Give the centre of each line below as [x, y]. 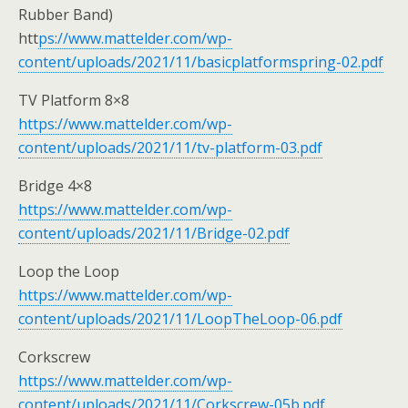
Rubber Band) [66, 15]
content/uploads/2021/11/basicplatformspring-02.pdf [201, 62]
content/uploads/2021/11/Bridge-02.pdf [154, 233]
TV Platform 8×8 [74, 100]
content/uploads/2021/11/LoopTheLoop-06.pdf [180, 319]
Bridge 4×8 [55, 186]
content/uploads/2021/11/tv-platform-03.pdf [170, 148]
